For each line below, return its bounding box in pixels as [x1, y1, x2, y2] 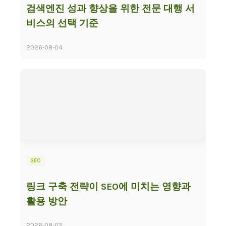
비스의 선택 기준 [26, 18, 98, 29]
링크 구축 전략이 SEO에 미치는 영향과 [26, 181, 191, 192]
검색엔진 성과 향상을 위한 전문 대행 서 [26, 3, 195, 15]
